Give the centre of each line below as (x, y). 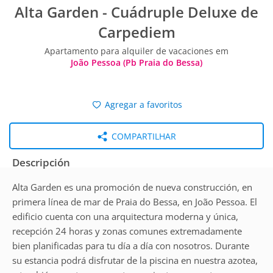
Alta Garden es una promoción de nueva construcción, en (132, 187)
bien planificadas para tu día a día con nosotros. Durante (131, 246)
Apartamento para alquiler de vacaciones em (136, 51)
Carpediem (136, 32)
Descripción (41, 162)
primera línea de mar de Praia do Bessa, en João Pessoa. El (135, 202)
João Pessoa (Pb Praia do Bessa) (136, 62)
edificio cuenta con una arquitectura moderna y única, (125, 216)
